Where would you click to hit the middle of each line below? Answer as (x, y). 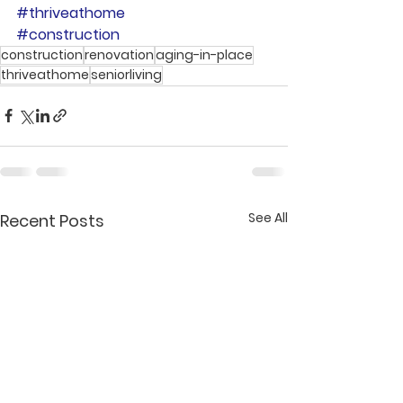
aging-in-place (204, 54)
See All (268, 217)
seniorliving (126, 74)
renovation (119, 54)
